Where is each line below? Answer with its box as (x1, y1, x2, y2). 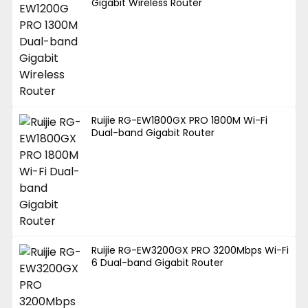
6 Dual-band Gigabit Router (91, 255, 224, 269)
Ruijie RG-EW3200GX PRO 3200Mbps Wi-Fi (91, 243, 289, 257)
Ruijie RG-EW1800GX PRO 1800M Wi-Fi (91, 113, 268, 127)
